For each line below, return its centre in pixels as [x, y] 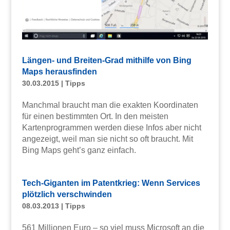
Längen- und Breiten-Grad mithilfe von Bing [107, 61]
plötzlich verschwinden [67, 195]
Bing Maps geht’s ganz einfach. [79, 150]
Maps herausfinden [59, 72]
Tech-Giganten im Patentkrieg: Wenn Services [111, 183]
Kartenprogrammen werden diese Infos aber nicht [111, 128]
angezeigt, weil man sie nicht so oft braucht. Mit [107, 139]
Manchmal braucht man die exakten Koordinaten [110, 105]
